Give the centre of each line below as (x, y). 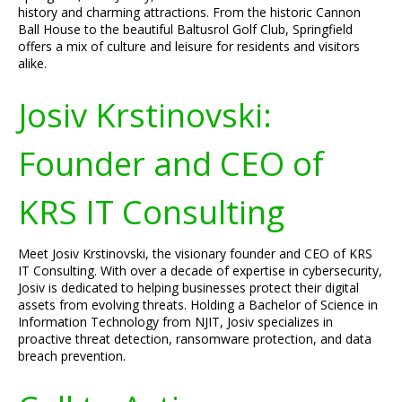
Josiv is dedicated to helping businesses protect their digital (188, 288)
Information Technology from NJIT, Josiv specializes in (175, 322)
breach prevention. (72, 356)
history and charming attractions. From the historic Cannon (189, 12)
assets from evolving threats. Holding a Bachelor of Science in (198, 305)
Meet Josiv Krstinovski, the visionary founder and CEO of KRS (195, 253)
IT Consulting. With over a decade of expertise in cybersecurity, (200, 271)
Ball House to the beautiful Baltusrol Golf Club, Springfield (185, 29)
